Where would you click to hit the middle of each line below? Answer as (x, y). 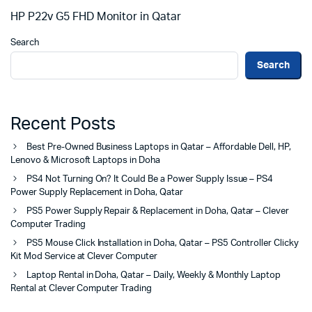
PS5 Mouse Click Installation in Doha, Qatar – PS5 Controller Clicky (163, 244)
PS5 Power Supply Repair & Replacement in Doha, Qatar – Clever (158, 212)
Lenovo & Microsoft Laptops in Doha (85, 161)
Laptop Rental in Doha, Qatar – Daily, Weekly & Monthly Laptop (154, 276)
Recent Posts (63, 125)
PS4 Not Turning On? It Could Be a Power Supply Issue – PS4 (150, 180)
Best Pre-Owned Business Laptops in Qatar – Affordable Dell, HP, (159, 148)
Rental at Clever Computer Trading (81, 289)
